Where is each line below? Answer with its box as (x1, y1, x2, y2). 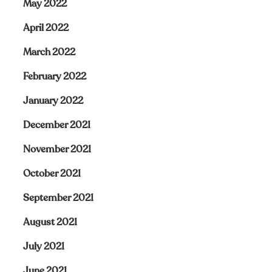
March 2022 (22, 46, 75, 59)
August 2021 (22, 216, 77, 229)
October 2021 (22, 167, 81, 180)
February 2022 (22, 70, 86, 83)
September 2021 (22, 191, 93, 205)
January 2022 (22, 94, 83, 107)
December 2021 (22, 118, 90, 132)
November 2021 (22, 143, 91, 156)
